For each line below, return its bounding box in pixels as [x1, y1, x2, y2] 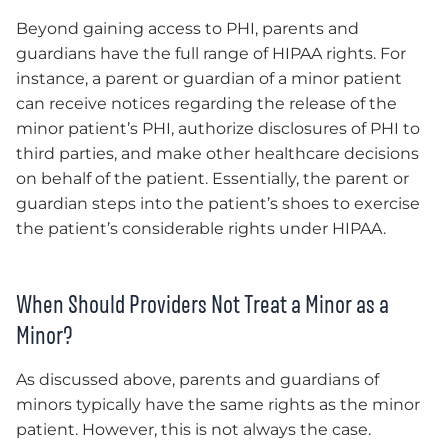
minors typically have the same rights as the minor [16, 394, 420, 414]
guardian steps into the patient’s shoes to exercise [16, 193, 420, 213]
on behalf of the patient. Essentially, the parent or [16, 168, 409, 188]
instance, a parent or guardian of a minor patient [16, 68, 402, 88]
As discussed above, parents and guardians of [16, 369, 379, 389]
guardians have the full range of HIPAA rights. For [16, 43, 406, 63]
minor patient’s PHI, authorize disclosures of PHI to [16, 118, 420, 138]
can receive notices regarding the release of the [16, 93, 397, 113]
